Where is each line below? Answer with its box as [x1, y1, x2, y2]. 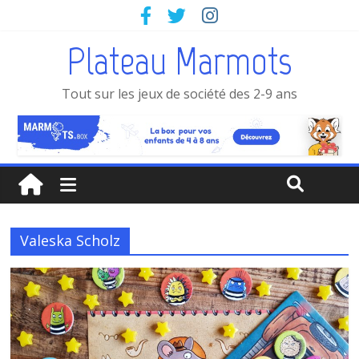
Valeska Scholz [20, 230, 121, 250]
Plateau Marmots [67, 38, 292, 84]
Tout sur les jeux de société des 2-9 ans [61, 85, 297, 103]
